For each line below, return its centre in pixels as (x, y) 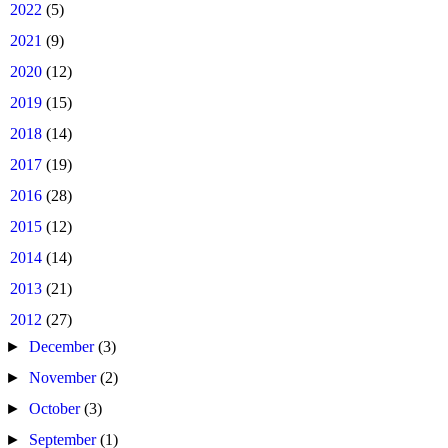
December (64, 346)
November (65, 377)
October (57, 408)
